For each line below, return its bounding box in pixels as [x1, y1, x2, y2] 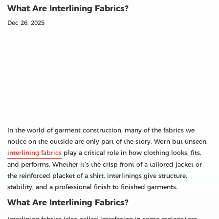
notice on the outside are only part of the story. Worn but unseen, [7, 137, 208, 145]
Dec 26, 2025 [7, 19, 44, 27]
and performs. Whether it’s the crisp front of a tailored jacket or [7, 160, 202, 168]
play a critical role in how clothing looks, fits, [62, 149, 201, 156]
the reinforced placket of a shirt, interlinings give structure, [7, 172, 187, 179]
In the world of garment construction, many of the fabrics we [7, 126, 195, 134]
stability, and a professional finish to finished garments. [7, 183, 177, 191]
